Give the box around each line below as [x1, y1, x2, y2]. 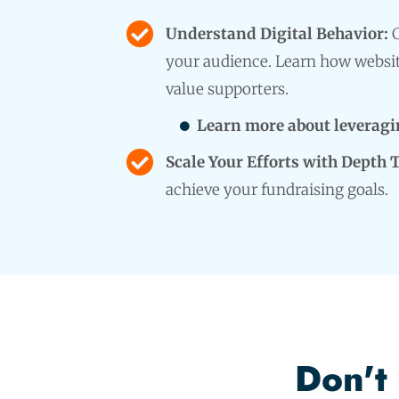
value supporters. [165, 78, 289, 99]
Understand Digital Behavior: [165, 23, 388, 44]
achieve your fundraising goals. [165, 179, 388, 199]
